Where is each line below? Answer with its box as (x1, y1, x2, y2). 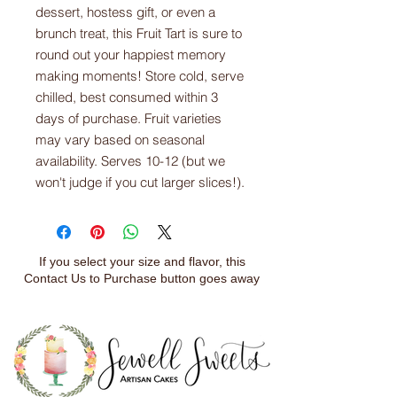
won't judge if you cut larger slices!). (35, 174, 245, 191)
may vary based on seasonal (35, 131, 205, 148)
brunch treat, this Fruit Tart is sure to (35, 25, 242, 42)
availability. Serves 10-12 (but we (35, 152, 225, 169)
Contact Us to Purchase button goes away (24, 271, 260, 285)
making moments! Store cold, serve (35, 67, 244, 84)
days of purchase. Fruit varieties (35, 110, 222, 127)
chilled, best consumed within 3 (35, 89, 218, 105)
